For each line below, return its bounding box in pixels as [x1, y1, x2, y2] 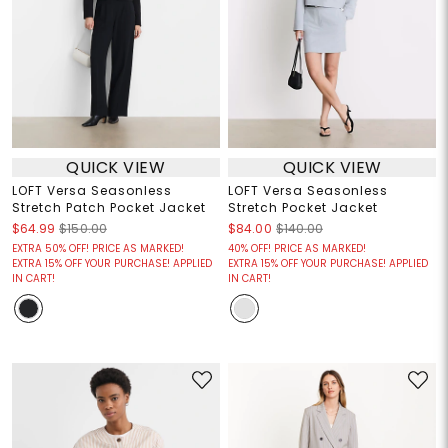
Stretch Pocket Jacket [228, 199, 378, 217]
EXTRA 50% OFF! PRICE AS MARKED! [11, 241, 184, 257]
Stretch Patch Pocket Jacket [11, 199, 206, 217]
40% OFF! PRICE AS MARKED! [228, 241, 366, 257]
